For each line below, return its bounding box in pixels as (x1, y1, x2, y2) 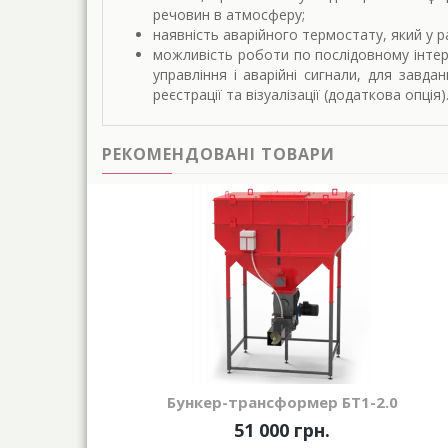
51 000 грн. (234, 417, 330, 442)
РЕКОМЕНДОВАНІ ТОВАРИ (102, 142, 335, 165)
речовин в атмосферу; (153, 4, 305, 24)
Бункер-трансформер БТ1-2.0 (166, 391, 398, 412)
